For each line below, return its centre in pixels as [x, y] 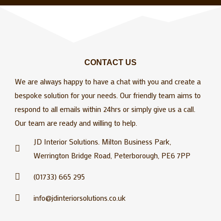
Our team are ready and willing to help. [76, 123]
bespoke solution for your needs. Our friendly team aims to [108, 95]
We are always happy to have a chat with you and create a [108, 81]
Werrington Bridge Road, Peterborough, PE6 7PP [112, 155]
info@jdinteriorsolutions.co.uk [79, 198]
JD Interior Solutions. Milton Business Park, [102, 141]
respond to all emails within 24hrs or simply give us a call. [105, 109]
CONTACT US [110, 62]
